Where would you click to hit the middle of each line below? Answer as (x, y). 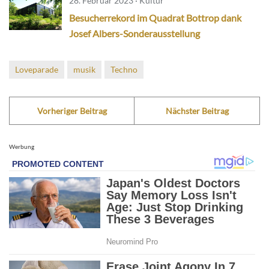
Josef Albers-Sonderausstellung (134, 34)
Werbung (22, 147)
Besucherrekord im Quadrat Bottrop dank (155, 18)
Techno (124, 70)
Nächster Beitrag (197, 111)
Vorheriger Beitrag (72, 111)
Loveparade (37, 70)
